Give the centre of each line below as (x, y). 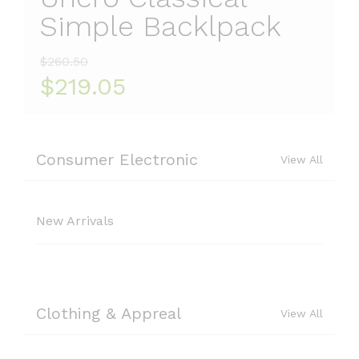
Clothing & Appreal (109, 313)
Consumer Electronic (117, 159)
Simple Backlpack (161, 26)
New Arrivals (75, 221)
